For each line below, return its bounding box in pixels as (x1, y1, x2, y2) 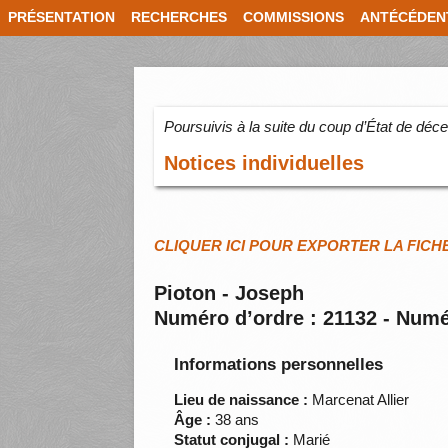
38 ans (211, 411, 260, 429)
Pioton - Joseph (154, 282, 305, 305)
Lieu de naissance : (174, 391, 309, 409)
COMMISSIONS (243, 10, 344, 25)
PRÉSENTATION (8, 10, 115, 25)
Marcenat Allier (308, 391, 410, 409)
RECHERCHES (131, 10, 227, 25)
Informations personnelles (174, 355, 384, 375)
